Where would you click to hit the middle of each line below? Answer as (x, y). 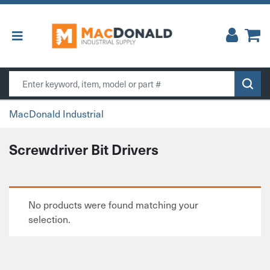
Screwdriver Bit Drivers (84, 149)
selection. (49, 219)
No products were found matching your (113, 205)
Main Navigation (63, 43)
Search (24, 77)
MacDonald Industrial (56, 113)
